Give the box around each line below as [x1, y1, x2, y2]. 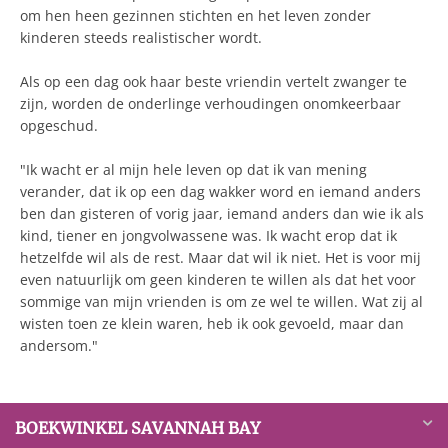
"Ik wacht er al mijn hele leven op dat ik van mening [20, 160, 367, 179]
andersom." [20, 336, 98, 355]
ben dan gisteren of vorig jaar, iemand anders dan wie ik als [20, 204, 424, 223]
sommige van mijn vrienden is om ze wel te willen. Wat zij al [20, 292, 423, 311]
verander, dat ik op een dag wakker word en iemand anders [20, 182, 421, 201]
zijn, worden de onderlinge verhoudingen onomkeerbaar [20, 94, 401, 113]
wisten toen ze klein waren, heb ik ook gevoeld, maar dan [20, 314, 404, 333]
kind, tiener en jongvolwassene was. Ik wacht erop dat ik [20, 226, 397, 245]
